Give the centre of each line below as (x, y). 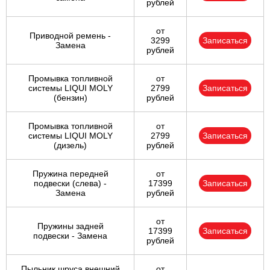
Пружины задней (70, 226)
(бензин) (70, 98)
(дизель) (70, 146)
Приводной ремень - (70, 36)
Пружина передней (70, 174)
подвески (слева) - (70, 184)
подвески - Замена (70, 236)
